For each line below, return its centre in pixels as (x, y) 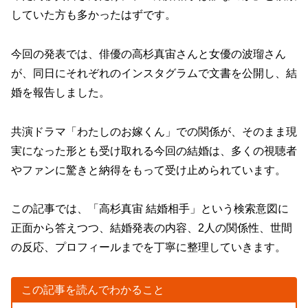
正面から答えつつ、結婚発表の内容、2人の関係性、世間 (152, 228)
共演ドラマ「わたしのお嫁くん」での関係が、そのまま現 (154, 131)
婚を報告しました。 (60, 92)
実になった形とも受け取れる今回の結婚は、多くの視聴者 (154, 151)
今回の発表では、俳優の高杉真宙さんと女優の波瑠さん (148, 54)
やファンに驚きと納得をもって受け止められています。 (148, 170)
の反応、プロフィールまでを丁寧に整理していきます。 (148, 247)
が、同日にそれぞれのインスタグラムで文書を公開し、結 (154, 73)
